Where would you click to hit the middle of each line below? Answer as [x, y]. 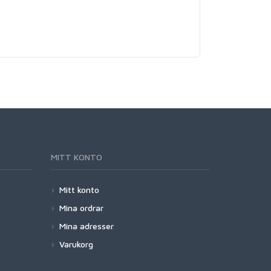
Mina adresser [86, 226]
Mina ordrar [81, 208]
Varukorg [76, 244]
